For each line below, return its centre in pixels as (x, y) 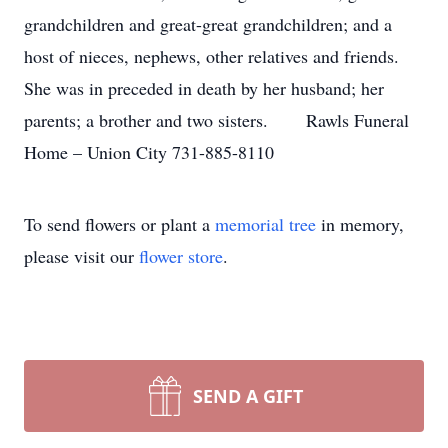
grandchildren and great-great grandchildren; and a (208, 24)
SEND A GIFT (248, 396)
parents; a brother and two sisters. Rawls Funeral (216, 120)
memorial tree (265, 224)
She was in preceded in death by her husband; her (204, 88)
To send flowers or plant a (119, 224)
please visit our (81, 256)
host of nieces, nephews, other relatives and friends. (211, 56)
